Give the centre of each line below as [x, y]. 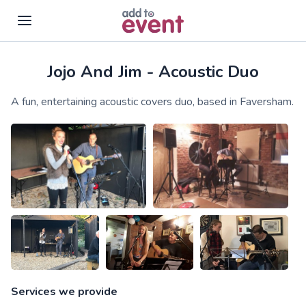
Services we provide [64, 292]
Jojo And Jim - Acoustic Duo [153, 72]
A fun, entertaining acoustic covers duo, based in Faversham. [152, 102]
